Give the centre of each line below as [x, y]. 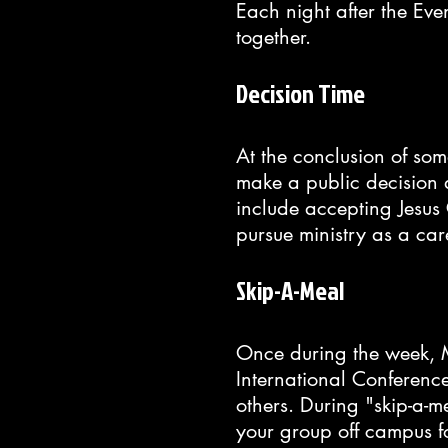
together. [273, 37]
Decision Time [300, 93]
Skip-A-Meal [290, 290]
